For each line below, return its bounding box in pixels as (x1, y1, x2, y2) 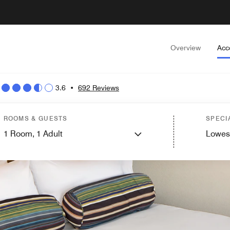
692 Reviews (78, 83, 119, 92)
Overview (170, 44, 201, 52)
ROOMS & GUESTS (3, 114, 68, 122)
